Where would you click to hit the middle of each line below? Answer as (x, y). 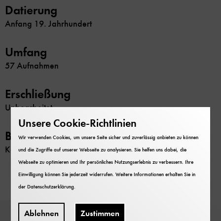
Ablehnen (42, 213)
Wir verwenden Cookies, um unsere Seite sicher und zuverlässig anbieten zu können (109, 137)
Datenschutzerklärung (51, 187)
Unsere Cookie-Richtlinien (78, 123)
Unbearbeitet (29, 108)
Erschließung (38, 94)
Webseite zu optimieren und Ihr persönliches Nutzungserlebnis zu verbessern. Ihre (106, 162)
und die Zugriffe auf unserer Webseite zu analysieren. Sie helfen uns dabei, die (103, 150)
